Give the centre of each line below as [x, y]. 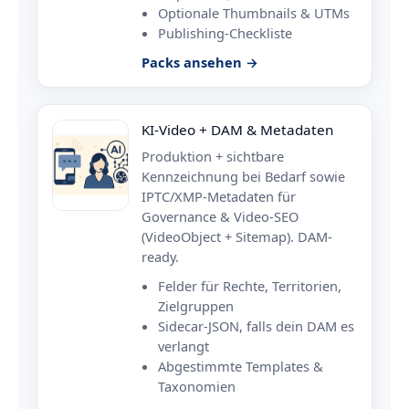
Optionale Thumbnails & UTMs [254, 13]
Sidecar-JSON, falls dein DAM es [256, 326]
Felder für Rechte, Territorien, [250, 286]
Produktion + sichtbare [213, 157]
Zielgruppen [196, 306]
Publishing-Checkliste [225, 33]
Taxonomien [197, 387]
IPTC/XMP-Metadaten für [219, 197]
